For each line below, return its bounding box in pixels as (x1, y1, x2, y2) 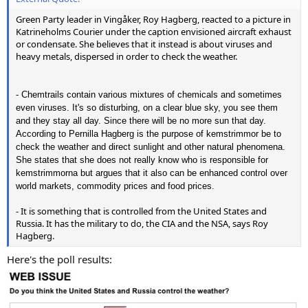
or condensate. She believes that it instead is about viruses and (16, 38, 272, 50)
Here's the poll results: (7, 252, 112, 266)
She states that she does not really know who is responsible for (16, 155, 268, 165)
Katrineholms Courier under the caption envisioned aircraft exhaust (16, 25, 291, 38)
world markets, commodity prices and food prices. (16, 181, 214, 191)
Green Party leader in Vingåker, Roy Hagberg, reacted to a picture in (16, 13, 291, 25)
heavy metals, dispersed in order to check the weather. (16, 50, 237, 63)
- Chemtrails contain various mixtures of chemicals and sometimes (16, 89, 282, 100)
